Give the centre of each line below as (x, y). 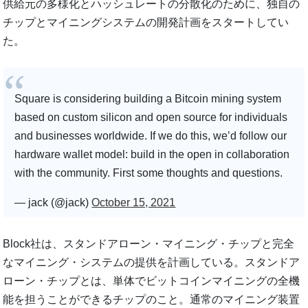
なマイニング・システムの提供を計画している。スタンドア (152, 262)
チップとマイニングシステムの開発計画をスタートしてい (146, 22)
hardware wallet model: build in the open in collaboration (152, 154)
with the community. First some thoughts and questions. (149, 173)
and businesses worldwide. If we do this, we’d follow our (151, 135)
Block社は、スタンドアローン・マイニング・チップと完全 (149, 243)
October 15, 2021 (134, 202)
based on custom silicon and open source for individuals (151, 117)
